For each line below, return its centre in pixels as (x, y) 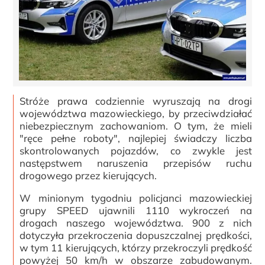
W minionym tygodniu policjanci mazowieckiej (136, 198)
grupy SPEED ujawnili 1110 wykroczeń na (136, 210)
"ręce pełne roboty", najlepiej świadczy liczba (136, 138)
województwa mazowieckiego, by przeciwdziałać (136, 113)
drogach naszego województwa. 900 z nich (136, 222)
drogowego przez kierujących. (88, 175)
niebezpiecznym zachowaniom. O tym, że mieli (136, 125)
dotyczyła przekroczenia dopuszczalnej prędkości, (136, 235)
